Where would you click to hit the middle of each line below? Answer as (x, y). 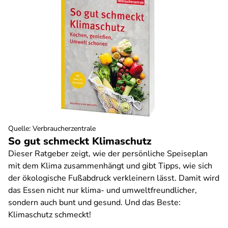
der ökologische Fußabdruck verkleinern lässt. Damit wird (114, 178)
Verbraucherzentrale (64, 129)
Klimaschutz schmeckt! (50, 215)
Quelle (19, 129)
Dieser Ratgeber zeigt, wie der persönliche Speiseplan (108, 154)
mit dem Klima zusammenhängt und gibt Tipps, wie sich (110, 166)
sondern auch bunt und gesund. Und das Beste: (94, 203)
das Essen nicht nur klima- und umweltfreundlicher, (103, 190)
